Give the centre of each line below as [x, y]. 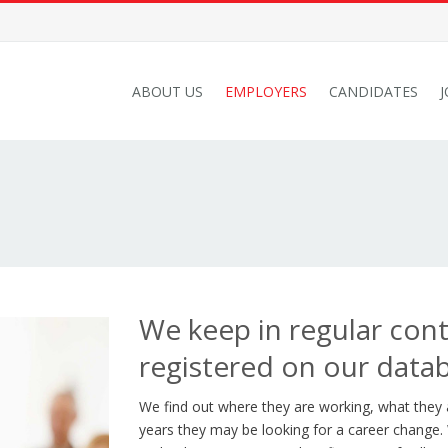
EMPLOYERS [266, 91]
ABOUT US [167, 91]
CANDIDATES [373, 91]
